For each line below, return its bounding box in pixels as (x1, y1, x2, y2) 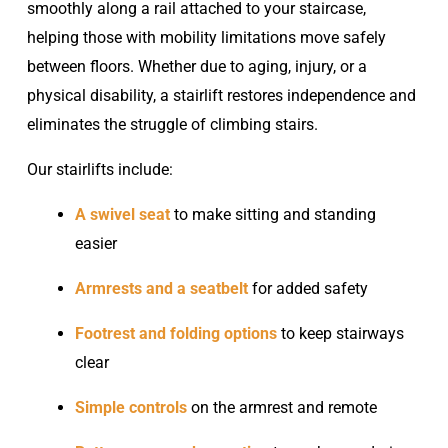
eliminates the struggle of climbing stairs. (26, 114, 318, 134)
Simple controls (74, 397, 187, 417)
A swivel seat (74, 204, 170, 224)
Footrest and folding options (74, 323, 277, 343)
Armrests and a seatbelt (74, 278, 248, 298)
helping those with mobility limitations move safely (26, 27, 386, 47)
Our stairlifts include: (26, 159, 173, 179)
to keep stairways (276, 323, 404, 343)
